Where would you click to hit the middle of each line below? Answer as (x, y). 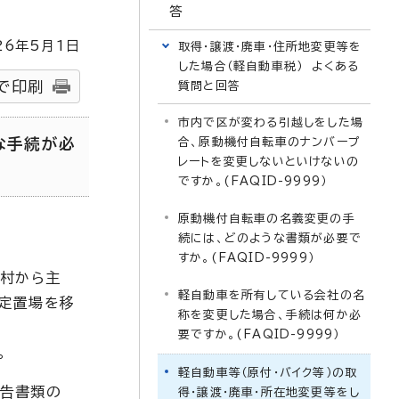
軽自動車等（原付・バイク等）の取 (268, 373)
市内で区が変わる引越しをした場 (271, 122)
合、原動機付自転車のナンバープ (269, 142)
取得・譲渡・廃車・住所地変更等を (270, 47)
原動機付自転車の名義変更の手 (267, 219)
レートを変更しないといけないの (269, 162)
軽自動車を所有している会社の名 (272, 295)
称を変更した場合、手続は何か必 (270, 315)
